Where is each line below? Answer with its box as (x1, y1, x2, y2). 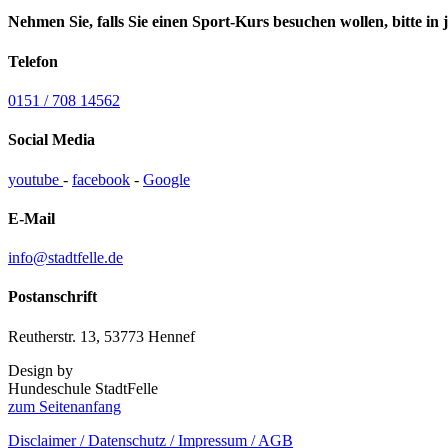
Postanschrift (8, 288, 97, 306)
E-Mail (8, 209, 55, 227)
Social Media (8, 131, 95, 149)
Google (143, 170, 190, 188)
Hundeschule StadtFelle (8, 379, 158, 397)
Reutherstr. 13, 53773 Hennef (8, 327, 195, 345)
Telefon (8, 52, 58, 70)
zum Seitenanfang (8, 397, 121, 415)
